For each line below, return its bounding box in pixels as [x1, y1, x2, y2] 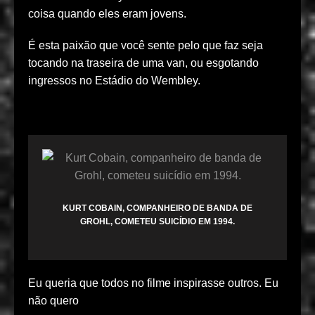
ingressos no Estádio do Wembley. [28, 75, 200, 87]
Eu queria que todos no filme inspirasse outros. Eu [28, 277, 278, 290]
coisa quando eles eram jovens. [28, 8, 186, 20]
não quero [28, 295, 79, 307]
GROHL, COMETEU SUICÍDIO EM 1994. [80, 217, 235, 227]
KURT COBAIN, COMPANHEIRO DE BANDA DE [63, 203, 252, 214]
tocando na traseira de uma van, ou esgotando [28, 57, 259, 70]
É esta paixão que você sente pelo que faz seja [28, 39, 263, 52]
